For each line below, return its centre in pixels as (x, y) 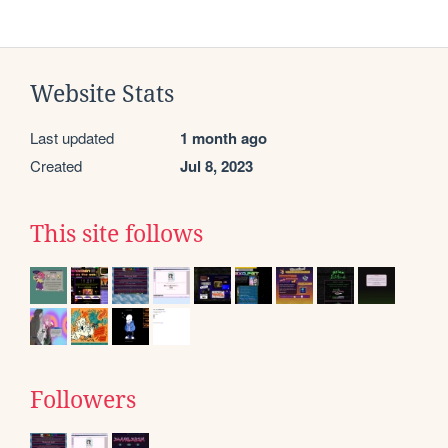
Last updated (72, 138)
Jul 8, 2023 (216, 166)
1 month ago (223, 138)
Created (56, 166)
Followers (83, 400)
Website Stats (102, 94)
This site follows (116, 234)
